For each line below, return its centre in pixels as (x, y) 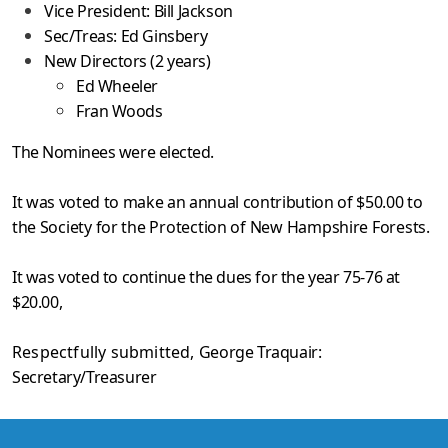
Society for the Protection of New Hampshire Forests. (234, 227)
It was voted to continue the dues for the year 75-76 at (206, 277)
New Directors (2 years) (127, 61)
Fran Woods (119, 111)
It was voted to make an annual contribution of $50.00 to (217, 202)
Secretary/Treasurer (84, 377)
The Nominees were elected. (113, 152)
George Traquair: (260, 352)
